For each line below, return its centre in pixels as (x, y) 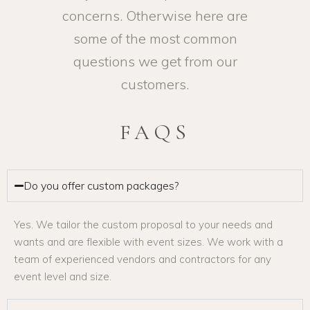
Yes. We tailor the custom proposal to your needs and (143, 225)
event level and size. (64, 276)
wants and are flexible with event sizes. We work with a (148, 242)
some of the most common (155, 38)
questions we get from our (155, 61)
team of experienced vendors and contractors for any (143, 259)
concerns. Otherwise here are (155, 16)
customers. (155, 84)
